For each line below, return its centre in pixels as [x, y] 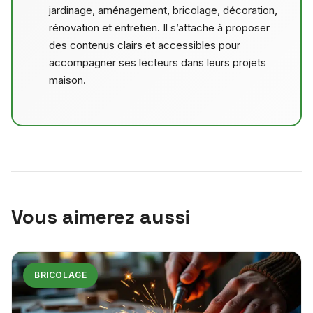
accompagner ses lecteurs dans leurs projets [158, 62]
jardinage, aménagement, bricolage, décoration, [163, 10]
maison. [68, 80]
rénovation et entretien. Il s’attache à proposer [160, 27]
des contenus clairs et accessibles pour [145, 45]
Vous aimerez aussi [101, 216]
